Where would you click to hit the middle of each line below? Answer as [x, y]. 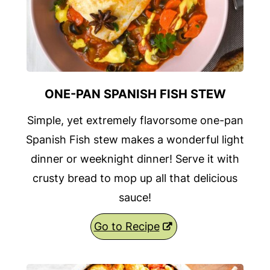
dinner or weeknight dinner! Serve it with [135, 159]
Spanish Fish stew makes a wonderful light [135, 140]
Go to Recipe [127, 227]
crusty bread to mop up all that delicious [135, 178]
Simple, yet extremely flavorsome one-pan [135, 121]
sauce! [135, 198]
